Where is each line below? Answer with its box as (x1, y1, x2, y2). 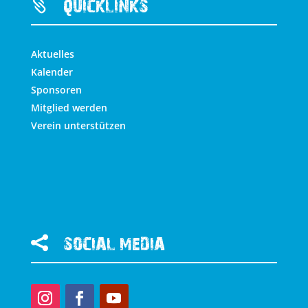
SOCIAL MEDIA (63, 236, 165, 252)
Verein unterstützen (30, 119, 126, 133)
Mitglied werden (30, 101, 107, 115)
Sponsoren (30, 83, 82, 97)
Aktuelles (30, 47, 74, 61)
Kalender (30, 65, 73, 79)
